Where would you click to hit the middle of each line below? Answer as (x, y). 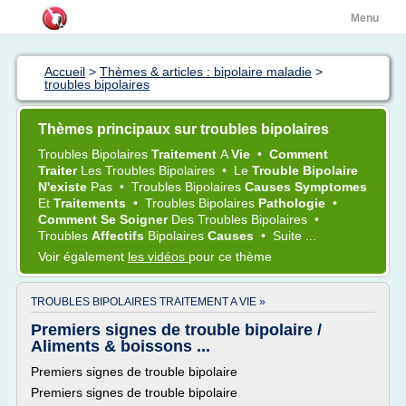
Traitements (92, 203)
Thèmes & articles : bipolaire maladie (206, 72)
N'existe (64, 187)
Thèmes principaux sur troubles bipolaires (184, 129)
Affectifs (120, 236)
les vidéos (158, 256)
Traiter (59, 170)
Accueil (65, 72)
